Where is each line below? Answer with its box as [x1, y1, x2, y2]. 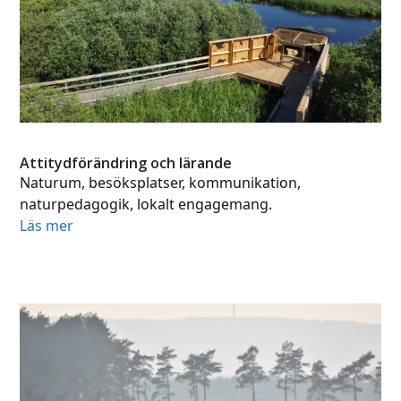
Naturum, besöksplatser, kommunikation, [20, 173, 302, 192]
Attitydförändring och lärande [20, 153, 233, 173]
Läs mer [20, 216, 74, 235]
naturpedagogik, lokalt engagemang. [20, 194, 273, 214]
